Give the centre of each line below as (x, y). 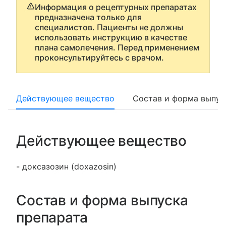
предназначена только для (88, 17)
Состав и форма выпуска (102, 200)
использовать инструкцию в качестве (111, 37)
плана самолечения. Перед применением (117, 47)
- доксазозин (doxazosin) (66, 166)
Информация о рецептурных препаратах (116, 7)
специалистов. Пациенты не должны (109, 27)
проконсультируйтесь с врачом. (99, 58)
